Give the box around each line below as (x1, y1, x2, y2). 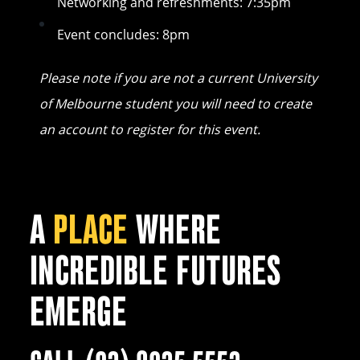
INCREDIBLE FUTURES (29, 247, 281, 295)
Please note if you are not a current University (39, 68, 317, 87)
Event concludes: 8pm (56, 25, 199, 43)
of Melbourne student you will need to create (39, 94, 312, 112)
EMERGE (29, 288, 127, 336)
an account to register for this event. (39, 120, 260, 138)
